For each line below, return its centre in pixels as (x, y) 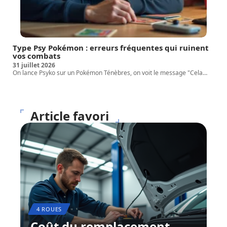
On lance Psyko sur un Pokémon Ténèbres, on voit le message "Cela (108, 73)
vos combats (36, 56)
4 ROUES (49, 209)
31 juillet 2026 (34, 65)
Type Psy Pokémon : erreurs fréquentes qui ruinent (111, 48)
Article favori (70, 116)
